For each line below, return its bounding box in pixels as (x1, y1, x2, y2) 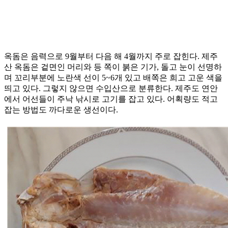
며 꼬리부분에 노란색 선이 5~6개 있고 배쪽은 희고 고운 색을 (4, 73, 222, 82)
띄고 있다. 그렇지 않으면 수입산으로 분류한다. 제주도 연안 (4, 84, 218, 93)
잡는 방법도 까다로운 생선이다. (4, 105, 118, 115)
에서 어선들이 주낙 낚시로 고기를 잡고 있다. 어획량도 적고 (4, 95, 218, 104)
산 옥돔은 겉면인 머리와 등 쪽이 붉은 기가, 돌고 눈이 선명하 (4, 63, 222, 72)
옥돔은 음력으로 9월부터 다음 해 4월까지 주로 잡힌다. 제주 (4, 52, 218, 61)
